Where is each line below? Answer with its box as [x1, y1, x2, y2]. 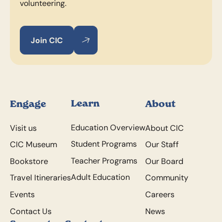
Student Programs [70, 139, 137, 149]
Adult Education [70, 172, 130, 182]
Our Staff [145, 139, 179, 150]
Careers [145, 189, 174, 199]
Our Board [145, 156, 183, 166]
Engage [9, 98, 46, 110]
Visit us [9, 122, 37, 133]
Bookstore [9, 156, 48, 166]
